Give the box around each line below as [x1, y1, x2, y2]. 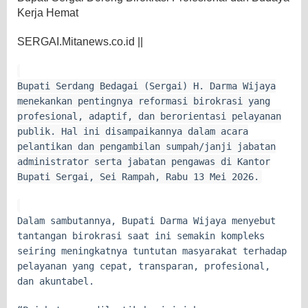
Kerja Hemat [17, 6, 78, 19]
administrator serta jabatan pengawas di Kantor [17, 155, 270, 167]
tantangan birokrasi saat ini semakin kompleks [17, 230, 265, 241]
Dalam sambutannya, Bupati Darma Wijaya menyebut [17, 214, 276, 226]
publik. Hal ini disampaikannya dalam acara [17, 125, 248, 137]
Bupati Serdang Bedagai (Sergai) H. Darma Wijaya [17, 80, 276, 91]
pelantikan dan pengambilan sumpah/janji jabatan [17, 140, 276, 152]
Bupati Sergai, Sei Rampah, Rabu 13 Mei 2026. [17, 170, 259, 182]
